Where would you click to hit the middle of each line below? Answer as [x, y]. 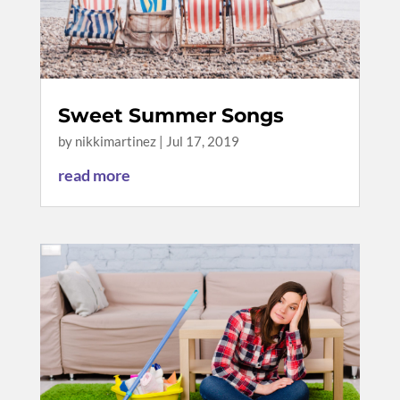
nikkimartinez [115, 141]
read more [94, 175]
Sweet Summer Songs [171, 115]
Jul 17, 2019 [202, 141]
